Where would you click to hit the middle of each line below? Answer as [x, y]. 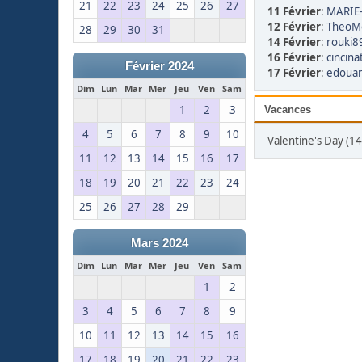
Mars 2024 [159, 244]
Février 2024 [159, 67]
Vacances [288, 110]
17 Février [294, 73]
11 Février [294, 12]
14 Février [294, 42]
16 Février [294, 58]
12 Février [294, 27]
